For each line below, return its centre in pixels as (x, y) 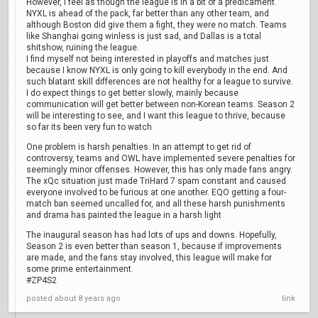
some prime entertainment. (80, 269)
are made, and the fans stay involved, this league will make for (149, 258)
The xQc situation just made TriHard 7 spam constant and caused (156, 181)
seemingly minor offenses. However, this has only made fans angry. (159, 170)
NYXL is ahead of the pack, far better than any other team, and (148, 13)
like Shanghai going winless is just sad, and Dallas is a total (144, 36)
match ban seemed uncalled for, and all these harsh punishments (156, 204)
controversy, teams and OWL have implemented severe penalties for (161, 158)
